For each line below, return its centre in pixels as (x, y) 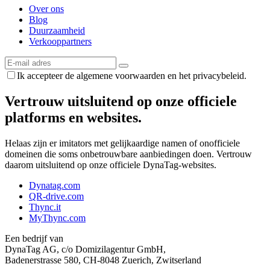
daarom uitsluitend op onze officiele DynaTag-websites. (111, 165)
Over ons (46, 9)
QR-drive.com (56, 196)
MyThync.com (57, 218)
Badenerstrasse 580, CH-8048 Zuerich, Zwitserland (103, 260)
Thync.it (45, 207)
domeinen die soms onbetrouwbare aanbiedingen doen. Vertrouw (128, 154)
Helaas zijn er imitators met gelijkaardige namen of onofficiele (122, 143)
